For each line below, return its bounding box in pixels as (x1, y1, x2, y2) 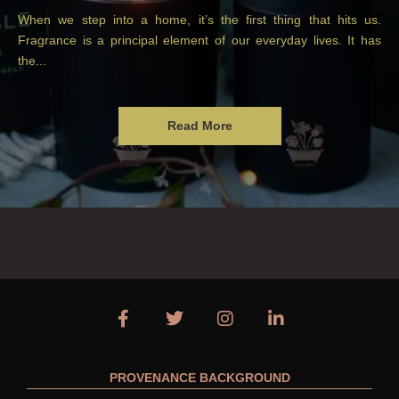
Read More (167, 118, 232, 133)
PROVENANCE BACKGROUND (109, 370, 290, 385)
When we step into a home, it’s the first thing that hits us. (18, 12, 381, 27)
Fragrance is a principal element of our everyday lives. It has (18, 32, 381, 47)
